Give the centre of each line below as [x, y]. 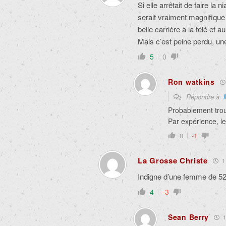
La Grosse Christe [173, 160]
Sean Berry [188, 217]
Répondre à [204, 97]
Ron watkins [191, 82]
